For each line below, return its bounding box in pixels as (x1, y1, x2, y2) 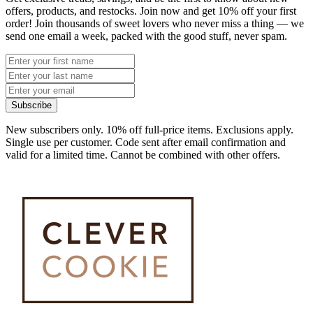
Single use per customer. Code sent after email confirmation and (6, 136, 286, 148)
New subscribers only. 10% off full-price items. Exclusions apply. (6, 123, 293, 136)
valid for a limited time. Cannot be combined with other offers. (6, 148, 280, 161)
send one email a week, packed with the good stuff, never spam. (6, 29, 287, 42)
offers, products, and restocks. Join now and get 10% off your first (6, 4, 296, 17)
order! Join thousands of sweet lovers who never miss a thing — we (6, 17, 304, 29)
